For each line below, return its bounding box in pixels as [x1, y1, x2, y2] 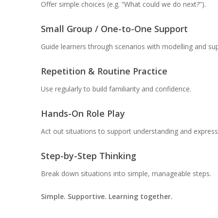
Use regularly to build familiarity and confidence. [40, 84, 191, 94]
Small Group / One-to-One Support [40, 23, 188, 35]
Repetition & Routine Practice [40, 65, 167, 77]
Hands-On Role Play [40, 108, 125, 120]
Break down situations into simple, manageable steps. [40, 169, 211, 179]
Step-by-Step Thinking [40, 150, 136, 162]
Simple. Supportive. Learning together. [40, 192, 173, 201]
